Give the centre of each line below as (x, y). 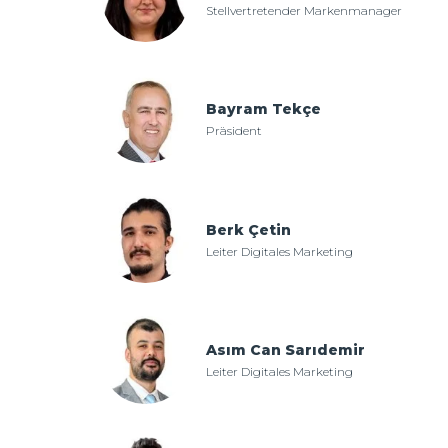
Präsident (233, 131)
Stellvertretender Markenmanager (303, 10)
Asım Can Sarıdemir (285, 350)
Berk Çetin (248, 229)
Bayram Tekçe (263, 109)
